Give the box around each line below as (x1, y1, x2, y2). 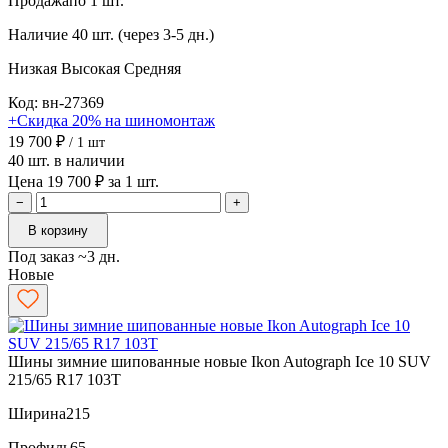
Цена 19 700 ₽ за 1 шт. (8, 172, 159, 190)
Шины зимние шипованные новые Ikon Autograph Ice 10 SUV (8, 352, 431, 370)
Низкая (8, 59, 61, 77)
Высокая (61, 59, 124, 77)
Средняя (124, 59, 181, 77)
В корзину (28, 222, 88, 238)
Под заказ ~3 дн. (8, 247, 120, 265)
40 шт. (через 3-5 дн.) (72, 25, 214, 43)
